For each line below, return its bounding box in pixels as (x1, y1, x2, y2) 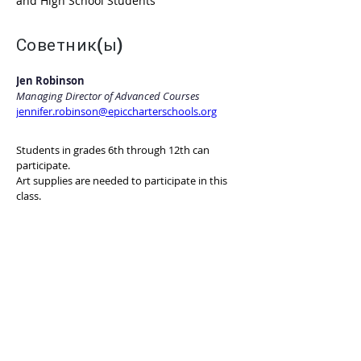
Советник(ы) (16, 35, 123, 55)
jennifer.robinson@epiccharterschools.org (16, 104, 217, 118)
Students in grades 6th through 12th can (16, 143, 212, 157)
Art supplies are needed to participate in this (16, 173, 230, 188)
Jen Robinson (16, 73, 85, 88)
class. (16, 189, 41, 203)
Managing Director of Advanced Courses (16, 89, 200, 103)
